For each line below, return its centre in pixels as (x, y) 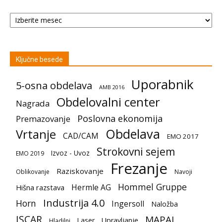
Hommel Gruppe (152, 187)
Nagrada (33, 103)
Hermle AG (91, 187)
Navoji (183, 171)
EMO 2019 (30, 153)
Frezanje (139, 168)
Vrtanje (36, 134)
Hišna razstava (40, 187)
